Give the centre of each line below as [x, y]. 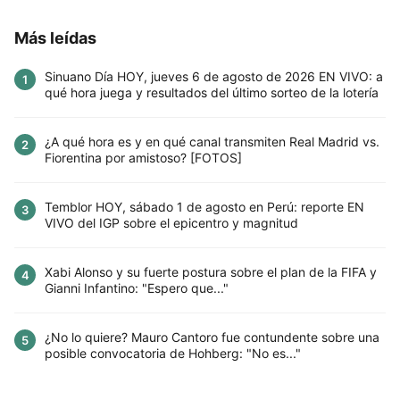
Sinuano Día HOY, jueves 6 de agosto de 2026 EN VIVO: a [214, 77]
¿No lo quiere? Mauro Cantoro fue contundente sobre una [212, 337]
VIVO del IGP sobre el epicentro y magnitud [171, 223]
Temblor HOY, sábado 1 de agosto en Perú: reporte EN [204, 207]
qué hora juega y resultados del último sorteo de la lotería [212, 93]
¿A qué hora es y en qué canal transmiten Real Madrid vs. [212, 142]
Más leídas [55, 38]
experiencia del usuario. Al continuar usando [158, 385]
